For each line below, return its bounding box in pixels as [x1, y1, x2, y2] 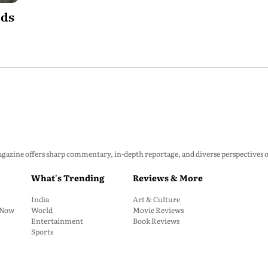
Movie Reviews [133, 205, 184, 215]
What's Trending [31, 172, 104, 184]
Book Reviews [133, 215, 179, 226]
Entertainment [31, 215, 83, 226]
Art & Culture [133, 194, 180, 205]
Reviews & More [133, 172, 203, 184]
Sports [31, 226, 53, 237]
